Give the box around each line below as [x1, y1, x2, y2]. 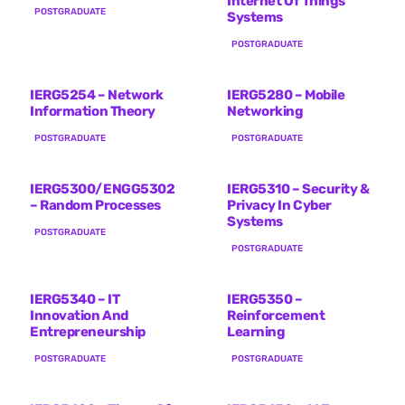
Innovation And [30, 306, 128, 324]
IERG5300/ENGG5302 [30, 180, 175, 197]
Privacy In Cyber [227, 196, 332, 213]
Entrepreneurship [30, 323, 146, 340]
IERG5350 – [227, 290, 303, 307]
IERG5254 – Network [30, 86, 164, 103]
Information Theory [30, 102, 155, 119]
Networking [227, 102, 304, 119]
